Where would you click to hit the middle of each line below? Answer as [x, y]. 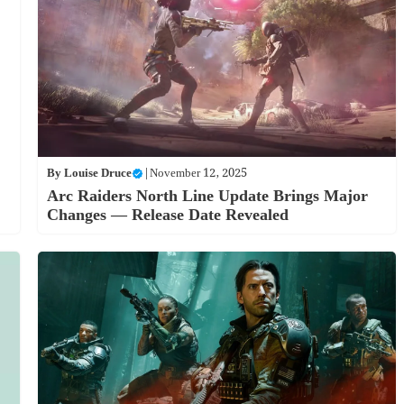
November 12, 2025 [198, 174]
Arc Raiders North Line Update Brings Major [207, 197]
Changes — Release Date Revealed [167, 216]
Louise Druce [97, 174]
